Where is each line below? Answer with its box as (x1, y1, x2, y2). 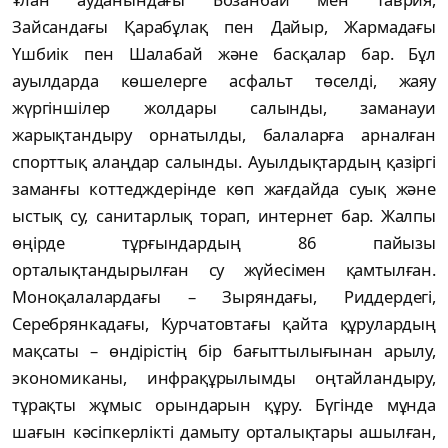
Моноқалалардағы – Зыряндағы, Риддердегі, (12, 284, 436, 308)
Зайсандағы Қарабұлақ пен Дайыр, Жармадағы (12, 14, 436, 38)
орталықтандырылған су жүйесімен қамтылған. (12, 257, 436, 281)
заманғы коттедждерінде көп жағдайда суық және (12, 176, 436, 200)
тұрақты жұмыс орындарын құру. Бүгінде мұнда (12, 392, 436, 416)
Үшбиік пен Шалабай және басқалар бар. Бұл (12, 41, 436, 65)
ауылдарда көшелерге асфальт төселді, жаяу (12, 68, 436, 92)
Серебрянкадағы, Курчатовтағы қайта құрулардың (12, 311, 436, 335)
